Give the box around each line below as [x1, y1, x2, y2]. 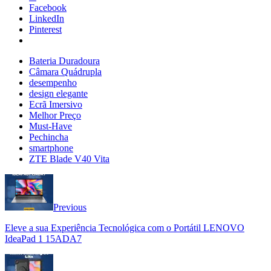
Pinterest [29, 24, 62, 35]
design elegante [29, 88, 88, 99]
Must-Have [29, 121, 72, 132]
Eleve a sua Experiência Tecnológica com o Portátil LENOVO [5, 223, 244, 233]
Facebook [29, 2, 67, 13]
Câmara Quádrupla [29, 67, 102, 77]
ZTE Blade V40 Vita [29, 154, 109, 165]
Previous [53, 202, 87, 213]
